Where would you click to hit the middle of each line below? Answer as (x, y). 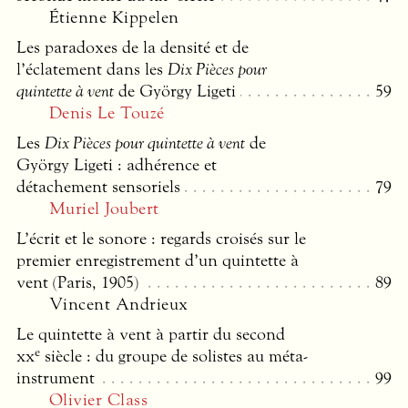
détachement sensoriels (98, 187)
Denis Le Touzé (107, 113)
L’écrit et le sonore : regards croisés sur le (161, 239)
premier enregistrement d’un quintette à (158, 261)
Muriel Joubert (104, 209)
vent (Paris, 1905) (77, 283)
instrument (56, 378)
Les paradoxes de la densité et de (133, 48)
